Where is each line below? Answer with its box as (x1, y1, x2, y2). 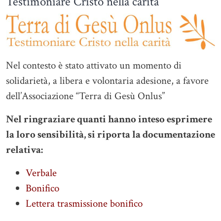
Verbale (26, 166, 57, 180)
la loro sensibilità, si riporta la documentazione (6, 128, 215, 142)
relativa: (6, 143, 43, 157)
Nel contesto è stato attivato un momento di (6, 59, 182, 73)
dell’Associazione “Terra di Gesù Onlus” (6, 89, 165, 103)
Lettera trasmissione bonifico (26, 197, 143, 211)
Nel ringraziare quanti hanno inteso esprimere (6, 112, 212, 126)
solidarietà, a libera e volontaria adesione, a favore (6, 74, 209, 88)
